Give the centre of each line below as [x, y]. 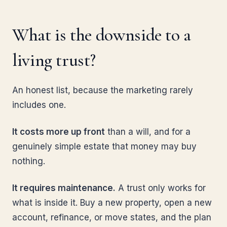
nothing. [29, 161]
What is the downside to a [102, 35]
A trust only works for [161, 188]
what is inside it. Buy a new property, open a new [112, 203]
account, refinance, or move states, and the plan [112, 217]
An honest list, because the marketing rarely [103, 90]
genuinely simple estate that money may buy [104, 146]
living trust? [54, 60]
